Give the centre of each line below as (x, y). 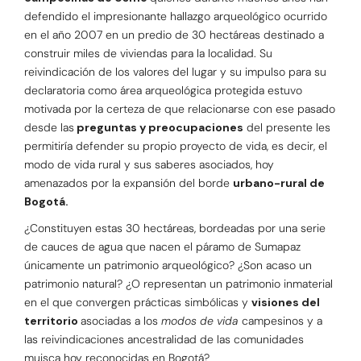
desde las (49, 128)
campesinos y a (282, 321)
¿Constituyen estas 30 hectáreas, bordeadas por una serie (175, 228)
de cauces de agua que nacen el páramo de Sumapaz (162, 247)
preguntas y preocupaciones (159, 128)
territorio (52, 321)
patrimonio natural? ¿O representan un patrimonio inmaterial (178, 284)
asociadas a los (121, 321)
